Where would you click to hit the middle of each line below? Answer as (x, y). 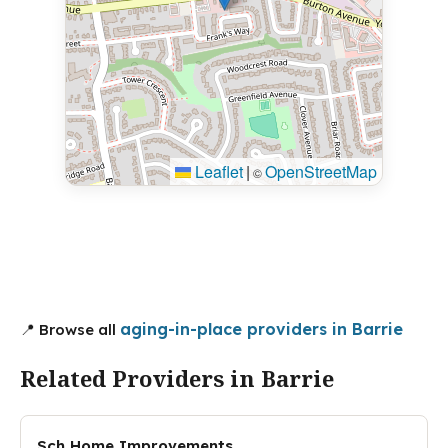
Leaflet (217, 171)
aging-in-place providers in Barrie (261, 329)
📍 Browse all (70, 329)
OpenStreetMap (321, 171)
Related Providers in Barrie (177, 378)
